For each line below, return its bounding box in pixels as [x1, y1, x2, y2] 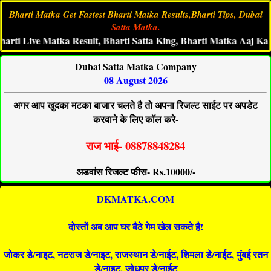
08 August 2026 [103, 73, 168, 87]
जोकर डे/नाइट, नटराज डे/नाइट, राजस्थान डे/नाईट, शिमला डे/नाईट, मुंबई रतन [3, 247, 268, 262]
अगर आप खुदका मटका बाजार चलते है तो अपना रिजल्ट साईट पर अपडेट [13, 98, 258, 112]
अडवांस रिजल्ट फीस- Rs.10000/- [76, 165, 195, 179]
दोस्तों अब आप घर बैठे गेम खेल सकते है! [68, 220, 203, 234]
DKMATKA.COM [97, 192, 174, 206]
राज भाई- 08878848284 [86, 137, 185, 154]
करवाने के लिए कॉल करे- [93, 112, 178, 126]
